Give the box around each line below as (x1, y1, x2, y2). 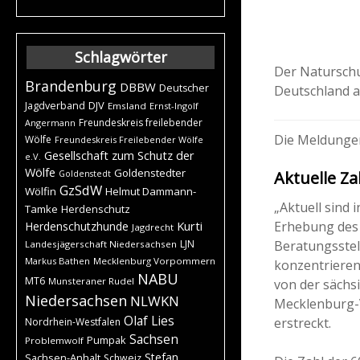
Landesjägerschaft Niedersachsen (25, 237, 177, 250)
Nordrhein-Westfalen (25, 314, 121, 329)
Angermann (25, 116, 76, 129)
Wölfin (25, 183, 56, 198)
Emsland (108, 99, 146, 112)
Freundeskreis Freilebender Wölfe (55, 133, 203, 145)
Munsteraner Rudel (48, 274, 134, 287)
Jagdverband (25, 98, 85, 112)
